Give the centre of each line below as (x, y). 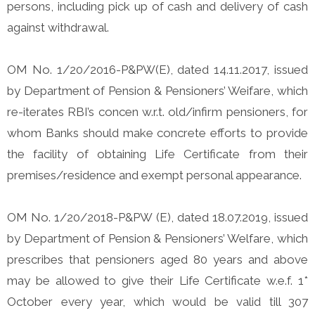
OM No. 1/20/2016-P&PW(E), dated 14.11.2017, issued (157, 70)
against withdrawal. (59, 28)
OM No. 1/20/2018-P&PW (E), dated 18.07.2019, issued (157, 218)
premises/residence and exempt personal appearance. (156, 175)
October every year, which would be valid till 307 (157, 302)
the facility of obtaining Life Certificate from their (157, 154)
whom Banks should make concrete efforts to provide (157, 133)
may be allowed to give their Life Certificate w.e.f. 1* (157, 281)
